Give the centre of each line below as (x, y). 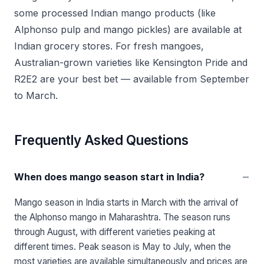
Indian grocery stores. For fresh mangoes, (109, 46)
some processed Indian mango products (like (115, 13)
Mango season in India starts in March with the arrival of (126, 202)
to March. (36, 95)
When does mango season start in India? (109, 176)
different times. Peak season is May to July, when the (123, 247)
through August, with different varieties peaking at (115, 232)
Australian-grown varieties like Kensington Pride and (131, 62)
